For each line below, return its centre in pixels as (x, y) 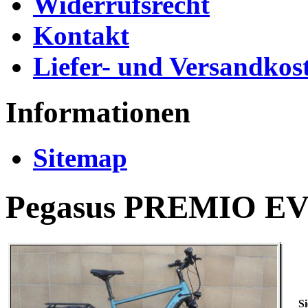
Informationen (98, 112)
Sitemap (80, 158)
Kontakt (81, 35)
